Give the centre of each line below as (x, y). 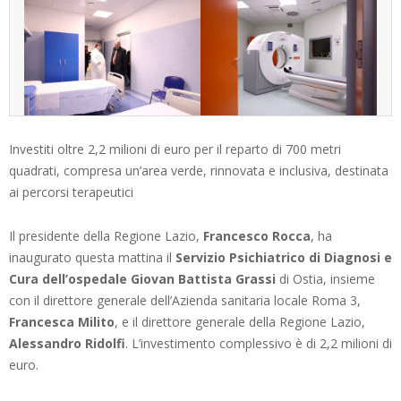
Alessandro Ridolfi (67, 343)
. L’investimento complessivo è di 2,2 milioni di (259, 343)
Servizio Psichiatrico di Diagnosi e (284, 257)
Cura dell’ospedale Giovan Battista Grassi (142, 278)
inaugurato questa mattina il (92, 257)
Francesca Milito (62, 321)
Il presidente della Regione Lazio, (106, 235)
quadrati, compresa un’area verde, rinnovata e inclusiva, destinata (199, 170)
